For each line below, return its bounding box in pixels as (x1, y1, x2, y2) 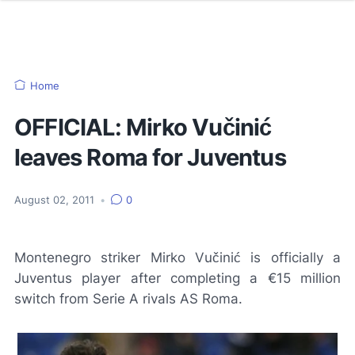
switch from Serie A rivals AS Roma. (14, 291, 242, 307)
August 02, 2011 (14, 194, 97, 206)
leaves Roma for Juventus (14, 143, 286, 171)
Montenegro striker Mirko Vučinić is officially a (14, 250, 341, 265)
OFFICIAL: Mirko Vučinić (14, 113, 272, 141)
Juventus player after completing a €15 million (14, 270, 341, 286)
